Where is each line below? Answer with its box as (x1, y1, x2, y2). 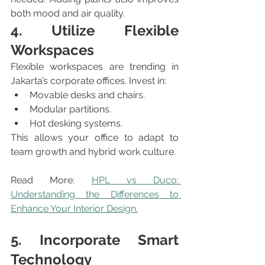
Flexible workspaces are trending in (11, 60, 179, 72)
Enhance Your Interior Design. (11, 202, 138, 214)
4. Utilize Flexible (11, 21, 179, 39)
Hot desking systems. (30, 117, 122, 129)
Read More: (11, 174, 92, 186)
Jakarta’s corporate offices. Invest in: (11, 75, 166, 86)
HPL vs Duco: (91, 174, 179, 186)
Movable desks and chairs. (30, 89, 145, 101)
